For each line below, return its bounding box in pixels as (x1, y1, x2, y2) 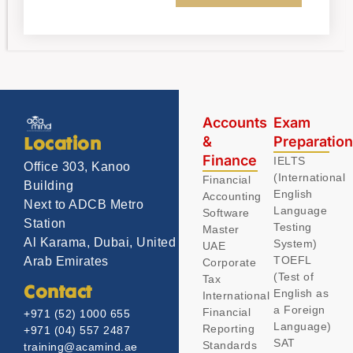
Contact (24, 285, 92, 301)
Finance (202, 151, 257, 169)
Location (24, 137, 101, 153)
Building (24, 178, 73, 192)
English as (273, 286, 329, 299)
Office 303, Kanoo (24, 159, 131, 173)
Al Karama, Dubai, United (24, 235, 176, 249)
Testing (273, 220, 312, 233)
